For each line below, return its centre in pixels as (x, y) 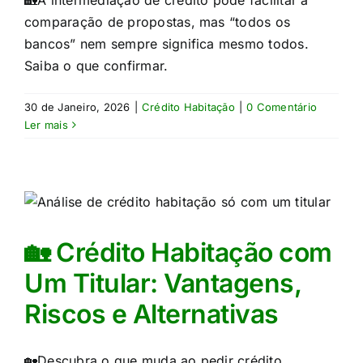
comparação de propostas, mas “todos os (158, 22)
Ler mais (46, 125)
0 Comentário (282, 107)
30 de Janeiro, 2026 (77, 107)
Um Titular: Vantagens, (163, 283)
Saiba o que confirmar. (96, 66)
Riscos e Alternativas (152, 314)
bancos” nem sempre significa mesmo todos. (167, 44)
